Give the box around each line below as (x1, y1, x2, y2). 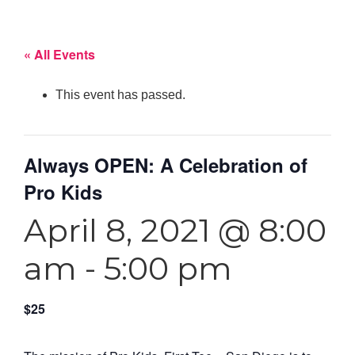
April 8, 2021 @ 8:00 (24, 210, 326, 250)
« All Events (24, 44, 95, 63)
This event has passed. (55, 87, 185, 101)
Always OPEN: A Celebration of (24, 151, 307, 178)
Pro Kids (24, 177, 102, 205)
